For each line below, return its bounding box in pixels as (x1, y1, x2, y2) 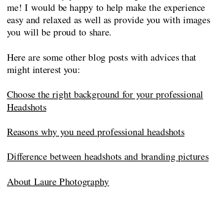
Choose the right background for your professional (6, 87, 203, 101)
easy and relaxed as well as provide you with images (6, 13, 210, 27)
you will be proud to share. (6, 25, 112, 39)
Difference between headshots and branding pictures (6, 149, 209, 163)
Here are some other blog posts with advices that (6, 50, 196, 64)
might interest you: (6, 63, 80, 76)
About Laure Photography (6, 175, 110, 188)
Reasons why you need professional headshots (6, 125, 184, 138)
